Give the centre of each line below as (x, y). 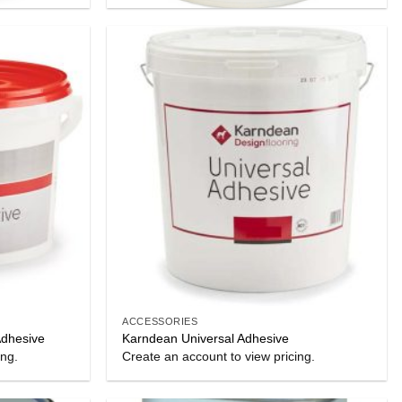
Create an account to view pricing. (219, 357)
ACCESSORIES (160, 322)
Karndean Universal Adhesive (206, 338)
